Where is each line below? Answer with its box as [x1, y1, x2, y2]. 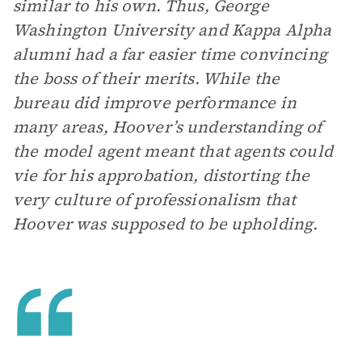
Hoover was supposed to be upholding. [13, 213, 318, 235]
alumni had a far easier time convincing [13, 43, 327, 65]
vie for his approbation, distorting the [13, 164, 309, 187]
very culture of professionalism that [13, 188, 297, 211]
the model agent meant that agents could [13, 140, 333, 162]
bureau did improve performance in [13, 91, 297, 114]
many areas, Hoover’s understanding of [13, 116, 322, 138]
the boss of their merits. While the [13, 67, 280, 90]
